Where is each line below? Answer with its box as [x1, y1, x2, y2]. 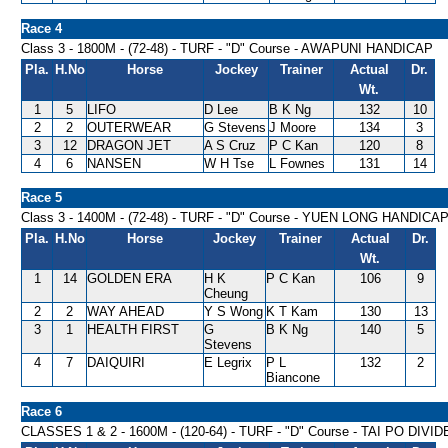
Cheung [204, 286, 248, 301]
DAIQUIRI [87, 355, 145, 370]
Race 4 [21, 21, 62, 36]
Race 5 [21, 190, 62, 205]
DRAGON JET [87, 138, 171, 153]
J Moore [269, 120, 316, 135]
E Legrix [204, 355, 252, 370]
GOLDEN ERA [87, 271, 172, 286]
